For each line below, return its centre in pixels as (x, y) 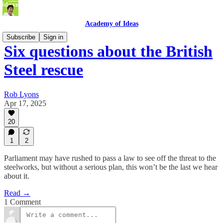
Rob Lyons (21, 94)
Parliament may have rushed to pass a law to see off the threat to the (110, 158)
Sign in (53, 37)
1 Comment (22, 202)
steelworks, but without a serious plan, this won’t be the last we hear (111, 167)
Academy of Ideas (111, 24)
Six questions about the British (108, 52)
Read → (17, 193)
